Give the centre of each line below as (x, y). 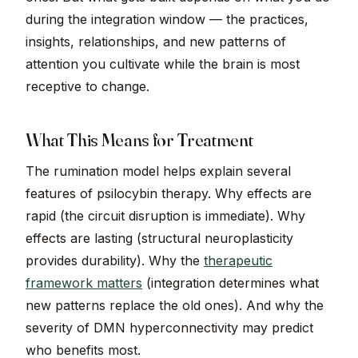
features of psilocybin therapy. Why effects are (169, 194)
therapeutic (238, 261)
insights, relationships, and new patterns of (156, 42)
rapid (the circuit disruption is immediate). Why (165, 216)
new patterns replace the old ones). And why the (175, 306)
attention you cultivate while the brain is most (163, 64)
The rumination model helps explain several (158, 171)
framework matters (84, 283)
